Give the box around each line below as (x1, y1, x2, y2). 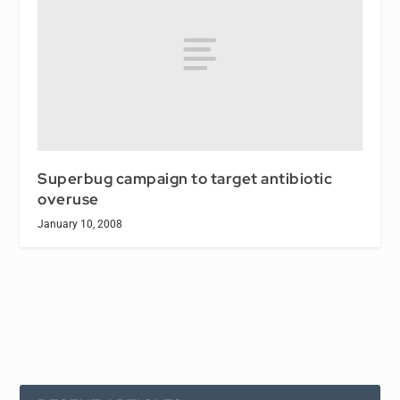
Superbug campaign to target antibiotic (37, 169, 333, 189)
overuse (37, 189, 99, 210)
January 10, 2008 (37, 218, 123, 231)
